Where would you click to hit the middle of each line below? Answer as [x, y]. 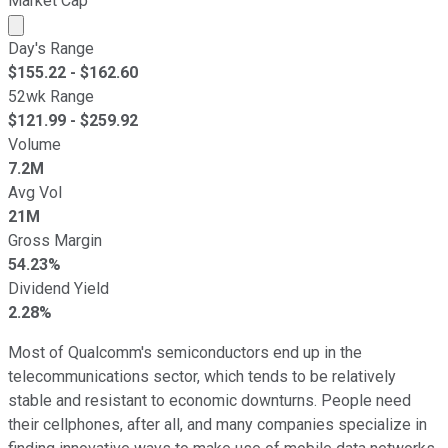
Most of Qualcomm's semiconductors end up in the [185, 352]
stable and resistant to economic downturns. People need [209, 400]
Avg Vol [35, 192]
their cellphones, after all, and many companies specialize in [217, 424]
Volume [34, 144]
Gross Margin [55, 240]
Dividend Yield [58, 288]
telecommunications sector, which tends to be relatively [202, 376]
